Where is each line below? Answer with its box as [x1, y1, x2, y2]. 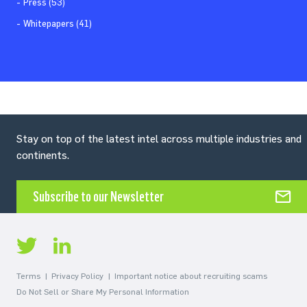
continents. [16, 148, 69, 162]
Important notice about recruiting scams [114, 271, 267, 281]
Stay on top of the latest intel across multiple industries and [16, 132, 302, 145]
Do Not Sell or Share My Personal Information [16, 286, 189, 297]
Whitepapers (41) [23, 18, 92, 29]
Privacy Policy [51, 271, 103, 281]
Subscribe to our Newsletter [33, 188, 164, 205]
